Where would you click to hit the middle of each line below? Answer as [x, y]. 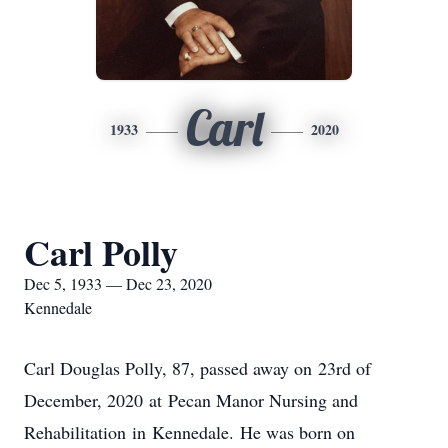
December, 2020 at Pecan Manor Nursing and [191, 400]
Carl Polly [101, 252]
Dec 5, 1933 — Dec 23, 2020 [118, 283]
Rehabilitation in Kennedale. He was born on [189, 432]
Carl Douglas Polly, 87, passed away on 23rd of [197, 368]
